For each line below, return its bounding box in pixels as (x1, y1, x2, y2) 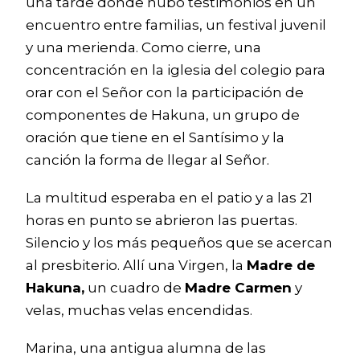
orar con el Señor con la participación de (26, 84, 304, 101)
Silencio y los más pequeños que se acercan (26, 235, 333, 252)
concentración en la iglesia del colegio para (26, 62, 325, 79)
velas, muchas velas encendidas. (26, 302, 252, 319)
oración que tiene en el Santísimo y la (26, 129, 284, 146)
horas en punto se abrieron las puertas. (26, 212, 297, 229)
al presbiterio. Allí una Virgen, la (26, 257, 247, 274)
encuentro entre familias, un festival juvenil (26, 17, 326, 34)
